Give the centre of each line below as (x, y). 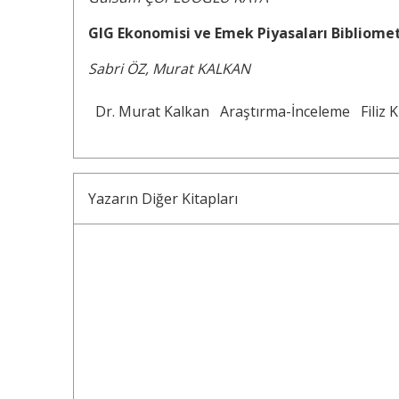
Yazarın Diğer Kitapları (163, 199)
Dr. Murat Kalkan (152, 112)
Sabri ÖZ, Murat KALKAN (169, 69)
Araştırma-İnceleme (285, 112)
